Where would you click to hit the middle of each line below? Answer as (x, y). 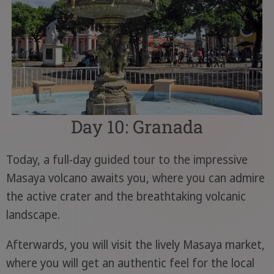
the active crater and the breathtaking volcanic (126, 196)
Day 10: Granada (137, 126)
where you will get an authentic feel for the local (130, 263)
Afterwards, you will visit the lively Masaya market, (135, 244)
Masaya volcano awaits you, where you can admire (135, 178)
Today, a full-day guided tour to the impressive (127, 159)
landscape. (33, 214)
